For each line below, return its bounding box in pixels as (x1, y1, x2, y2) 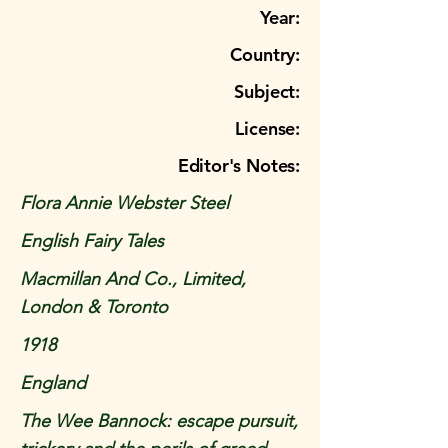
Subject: (234, 80, 300, 103)
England (20, 372, 86, 394)
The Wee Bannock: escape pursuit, (20, 410, 298, 432)
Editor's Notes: (177, 154, 300, 177)
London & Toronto (20, 296, 168, 318)
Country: (230, 43, 300, 66)
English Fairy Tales (20, 230, 164, 252)
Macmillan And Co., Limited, (20, 268, 246, 290)
